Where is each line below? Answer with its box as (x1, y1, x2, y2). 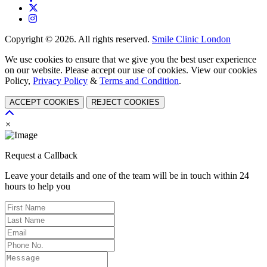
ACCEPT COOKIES (10, 98, 79, 107)
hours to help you (5, 181, 70, 192)
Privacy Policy (33, 76, 88, 86)
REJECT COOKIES (91, 98, 160, 107)
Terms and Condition (100, 76, 179, 86)
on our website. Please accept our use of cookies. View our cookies (5, 65, 257, 76)
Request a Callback (5, 150, 77, 161)
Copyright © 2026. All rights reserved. (5, 34, 152, 45)
